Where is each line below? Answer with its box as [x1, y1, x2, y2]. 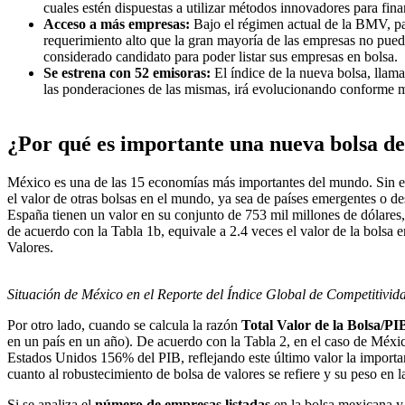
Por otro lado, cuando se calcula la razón [7, 317, 241, 334]
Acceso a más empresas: [43, 16, 190, 33]
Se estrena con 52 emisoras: [43, 65, 211, 81]
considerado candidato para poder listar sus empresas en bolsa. [43, 49, 398, 65]
